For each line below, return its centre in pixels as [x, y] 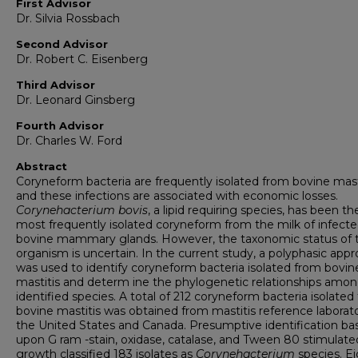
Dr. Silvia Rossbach [68, 18]
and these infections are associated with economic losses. [177, 196]
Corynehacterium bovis [82, 210]
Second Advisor [62, 44]
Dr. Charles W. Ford [69, 141]
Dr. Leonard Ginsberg [76, 100]
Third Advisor [56, 85]
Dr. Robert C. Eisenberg [82, 59]
